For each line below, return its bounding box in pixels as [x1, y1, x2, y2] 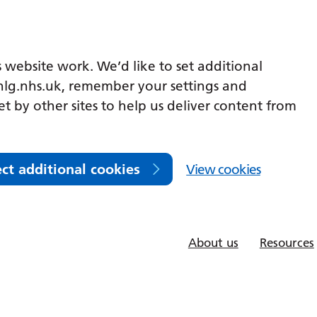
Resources [259, 235, 314, 250]
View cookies [186, 161, 260, 178]
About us [188, 235, 238, 250]
